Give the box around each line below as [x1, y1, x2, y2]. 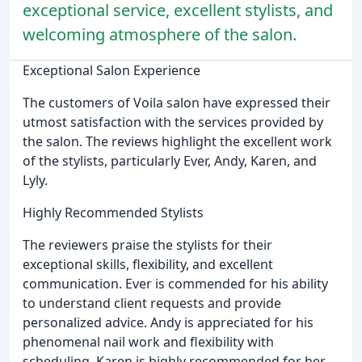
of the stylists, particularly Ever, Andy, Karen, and [23, 152, 317, 170]
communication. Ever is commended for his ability [23, 275, 328, 293]
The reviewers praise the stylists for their [23, 236, 272, 255]
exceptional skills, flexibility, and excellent [23, 255, 273, 274]
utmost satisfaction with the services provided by [23, 113, 323, 132]
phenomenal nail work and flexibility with [23, 333, 274, 351]
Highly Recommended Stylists [23, 204, 204, 222]
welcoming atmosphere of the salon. [23, 23, 297, 46]
